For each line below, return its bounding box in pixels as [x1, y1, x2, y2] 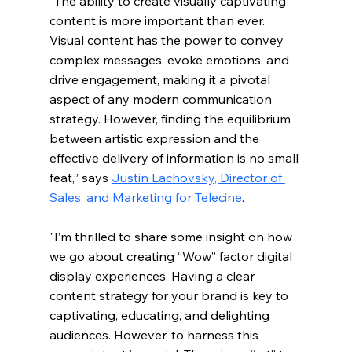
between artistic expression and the [49, 130, 262, 146]
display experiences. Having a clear [49, 267, 258, 284]
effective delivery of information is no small [49, 149, 302, 166]
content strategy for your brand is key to [49, 287, 291, 303]
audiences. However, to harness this [49, 326, 262, 343]
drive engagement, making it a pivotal [49, 71, 273, 87]
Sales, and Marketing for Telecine [49, 189, 242, 205]
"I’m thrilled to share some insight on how [49, 228, 295, 244]
